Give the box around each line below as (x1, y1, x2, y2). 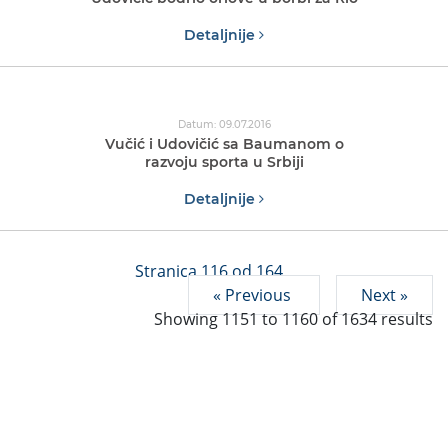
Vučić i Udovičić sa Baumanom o (104, 135, 344, 153)
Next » (361, 284, 408, 306)
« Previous (213, 284, 295, 306)
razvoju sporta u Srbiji (144, 153, 304, 171)
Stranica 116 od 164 (135, 260, 283, 282)
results (377, 308, 433, 330)
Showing (154, 308, 222, 330)
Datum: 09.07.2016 (177, 118, 271, 131)
